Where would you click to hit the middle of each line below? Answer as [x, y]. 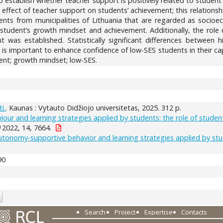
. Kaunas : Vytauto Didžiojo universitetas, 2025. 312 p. [94, 108]
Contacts [194, 212]
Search [95, 212]
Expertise [158, 212]
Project [125, 212]
